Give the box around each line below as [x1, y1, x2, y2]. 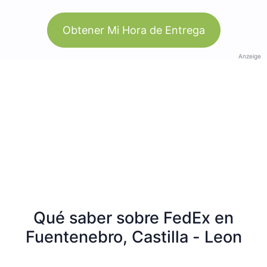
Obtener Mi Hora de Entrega [62, 23, 205, 36]
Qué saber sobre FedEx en [33, 207, 234, 228]
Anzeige [238, 52, 261, 60]
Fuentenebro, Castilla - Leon [25, 226, 242, 247]
